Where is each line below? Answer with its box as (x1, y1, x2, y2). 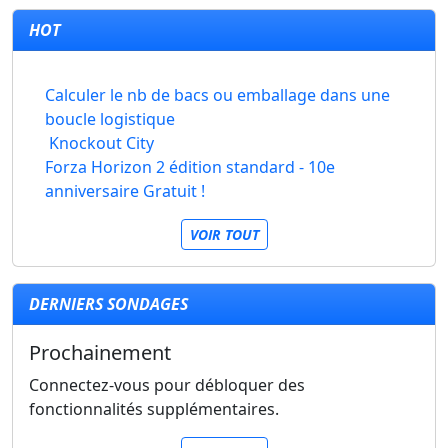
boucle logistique (44, 108, 175, 130)
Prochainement (29, 339, 171, 366)
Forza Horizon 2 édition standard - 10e (45, 156, 336, 178)
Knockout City (49, 132, 154, 154)
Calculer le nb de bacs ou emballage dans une (44, 84, 390, 106)
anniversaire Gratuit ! (45, 180, 206, 202)
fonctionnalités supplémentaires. (29, 398, 279, 420)
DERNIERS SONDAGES (29, 293, 188, 315)
